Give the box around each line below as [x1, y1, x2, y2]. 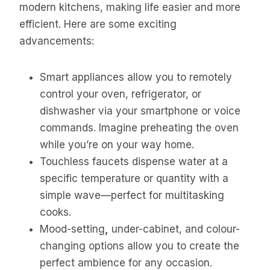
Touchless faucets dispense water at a [40, 155, 228, 168]
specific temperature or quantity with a [40, 172, 228, 184]
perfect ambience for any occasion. [40, 256, 212, 269]
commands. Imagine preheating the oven [40, 121, 239, 134]
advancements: [19, 34, 94, 47]
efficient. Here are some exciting [19, 17, 177, 30]
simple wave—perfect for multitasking [40, 189, 224, 201]
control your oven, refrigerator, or [40, 87, 201, 100]
